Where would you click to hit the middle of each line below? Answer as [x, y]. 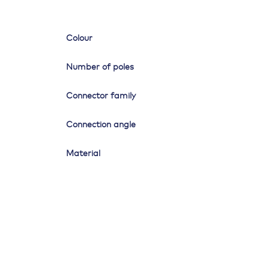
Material [83, 154]
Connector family [101, 96]
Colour [80, 39]
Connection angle [101, 125]
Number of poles [100, 68]
